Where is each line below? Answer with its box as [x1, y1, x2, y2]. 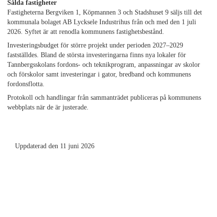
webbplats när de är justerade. [7, 103, 89, 111]
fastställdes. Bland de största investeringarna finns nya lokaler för [7, 51, 186, 59]
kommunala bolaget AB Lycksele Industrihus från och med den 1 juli [7, 18, 196, 26]
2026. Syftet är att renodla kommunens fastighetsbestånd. [7, 28, 164, 35]
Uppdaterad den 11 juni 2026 [15, 142, 94, 150]
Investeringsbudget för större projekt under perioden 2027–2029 [7, 41, 183, 49]
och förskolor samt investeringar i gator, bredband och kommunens [7, 70, 191, 78]
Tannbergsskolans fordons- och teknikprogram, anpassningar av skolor [7, 61, 200, 68]
